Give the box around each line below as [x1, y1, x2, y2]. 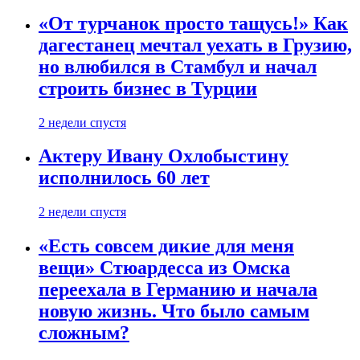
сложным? [39, 322, 129, 344]
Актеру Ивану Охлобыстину [39, 145, 288, 167]
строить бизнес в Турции [39, 77, 257, 99]
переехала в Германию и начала [39, 279, 317, 301]
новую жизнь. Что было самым [39, 301, 309, 322]
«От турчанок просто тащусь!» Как [39, 12, 348, 34]
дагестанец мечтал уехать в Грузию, [39, 34, 352, 55]
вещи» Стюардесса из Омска [39, 257, 290, 279]
